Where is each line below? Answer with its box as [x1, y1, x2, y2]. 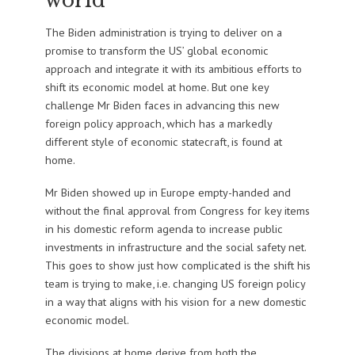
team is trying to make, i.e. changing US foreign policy [44, 276, 305, 292]
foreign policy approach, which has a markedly [44, 116, 272, 132]
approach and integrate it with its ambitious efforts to [44, 61, 302, 77]
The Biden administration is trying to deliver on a [44, 25, 282, 40]
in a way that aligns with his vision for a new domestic [44, 294, 307, 310]
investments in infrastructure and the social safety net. [44, 239, 306, 255]
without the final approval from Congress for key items [44, 203, 310, 219]
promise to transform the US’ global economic [44, 43, 269, 59]
